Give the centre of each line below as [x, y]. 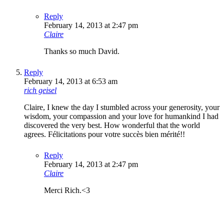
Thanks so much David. [82, 51]
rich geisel [40, 90]
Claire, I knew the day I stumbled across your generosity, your [122, 107]
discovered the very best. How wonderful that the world [112, 125]
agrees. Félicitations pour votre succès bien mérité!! [104, 134]
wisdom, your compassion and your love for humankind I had [121, 116]
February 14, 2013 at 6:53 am [71, 81]
